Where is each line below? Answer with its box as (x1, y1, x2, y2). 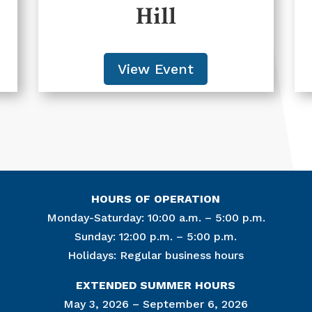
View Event (118, 61, 194, 78)
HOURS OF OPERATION (91, 192, 221, 205)
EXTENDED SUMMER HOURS (76, 278, 236, 292)
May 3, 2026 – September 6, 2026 (63, 297, 249, 311)
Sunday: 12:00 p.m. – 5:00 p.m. (75, 229, 237, 243)
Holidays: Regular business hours (68, 248, 244, 262)
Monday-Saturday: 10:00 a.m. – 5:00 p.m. (46, 210, 265, 224)
